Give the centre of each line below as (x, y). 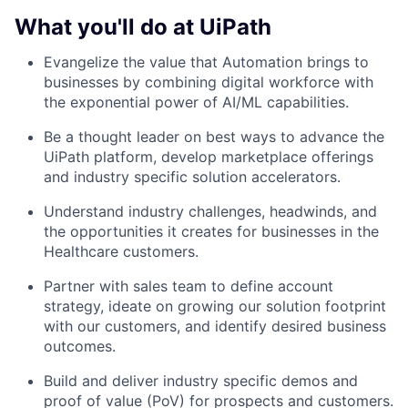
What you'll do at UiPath (143, 27)
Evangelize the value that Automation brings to (206, 62)
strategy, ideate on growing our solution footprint (215, 306)
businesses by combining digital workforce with (209, 82)
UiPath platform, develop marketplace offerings (209, 157)
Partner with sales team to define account (189, 286)
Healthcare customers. (121, 252)
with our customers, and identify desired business (215, 326)
